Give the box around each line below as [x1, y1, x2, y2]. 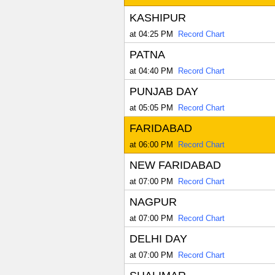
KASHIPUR [129, 12, 186, 25]
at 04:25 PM [129, 29, 173, 39]
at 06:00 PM [129, 140, 173, 150]
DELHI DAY [129, 233, 187, 246]
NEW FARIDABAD [129, 159, 221, 172]
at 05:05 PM [129, 103, 173, 113]
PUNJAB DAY [129, 85, 198, 98]
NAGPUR [129, 196, 177, 209]
